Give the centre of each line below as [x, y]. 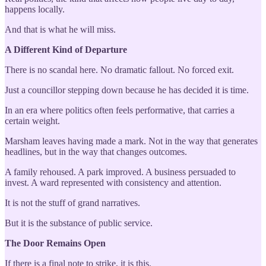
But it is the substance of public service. [79, 223]
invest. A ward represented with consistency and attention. [113, 182]
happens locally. [35, 9]
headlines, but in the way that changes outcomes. [96, 151]
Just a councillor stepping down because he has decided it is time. [127, 90]
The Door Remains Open [55, 243]
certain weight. [32, 121]
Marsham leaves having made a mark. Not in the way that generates [131, 141]
